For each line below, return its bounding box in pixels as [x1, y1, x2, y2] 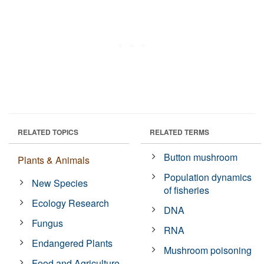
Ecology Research [32, 196, 110, 210]
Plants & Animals [18, 153, 90, 167]
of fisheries [164, 183, 210, 197]
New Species [32, 176, 88, 190]
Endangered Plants [32, 236, 113, 250]
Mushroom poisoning [164, 243, 252, 257]
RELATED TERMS [150, 126, 209, 137]
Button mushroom [164, 150, 238, 164]
